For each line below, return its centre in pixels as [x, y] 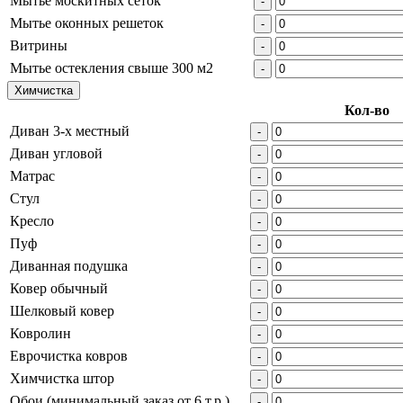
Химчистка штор [62, 378]
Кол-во [367, 110]
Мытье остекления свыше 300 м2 [112, 67]
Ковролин [40, 333]
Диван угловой [56, 153]
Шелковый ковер [62, 310]
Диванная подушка [69, 265]
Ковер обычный [59, 288]
